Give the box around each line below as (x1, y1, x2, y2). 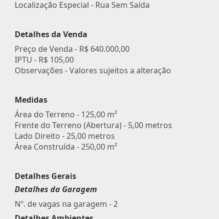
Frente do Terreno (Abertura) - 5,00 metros (15, 119, 172, 131)
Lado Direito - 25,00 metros (15, 130, 115, 141)
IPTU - (15, 54, 39, 65)
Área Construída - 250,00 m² (15, 141, 117, 152)
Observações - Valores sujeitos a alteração (15, 65, 171, 76)
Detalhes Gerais (15, 170, 76, 181)
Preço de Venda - (15, 43, 79, 54)
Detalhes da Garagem (15, 183, 97, 195)
